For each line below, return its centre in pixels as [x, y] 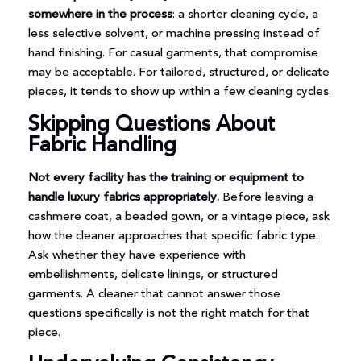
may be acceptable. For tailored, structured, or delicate [178, 73]
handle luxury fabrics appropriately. [123, 197]
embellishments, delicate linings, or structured [153, 275]
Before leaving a [266, 197]
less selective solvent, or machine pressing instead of [174, 35]
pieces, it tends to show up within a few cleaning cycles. [179, 93]
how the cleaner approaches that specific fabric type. [173, 236]
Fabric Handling [102, 145]
